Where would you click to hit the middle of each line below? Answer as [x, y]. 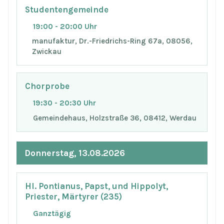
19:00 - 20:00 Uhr [65, 26]
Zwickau [46, 52]
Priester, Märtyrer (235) [73, 197]
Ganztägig [52, 214]
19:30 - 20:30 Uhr [64, 103]
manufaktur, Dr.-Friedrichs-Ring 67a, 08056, [112, 41]
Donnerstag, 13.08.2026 [75, 153]
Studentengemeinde [67, 9]
